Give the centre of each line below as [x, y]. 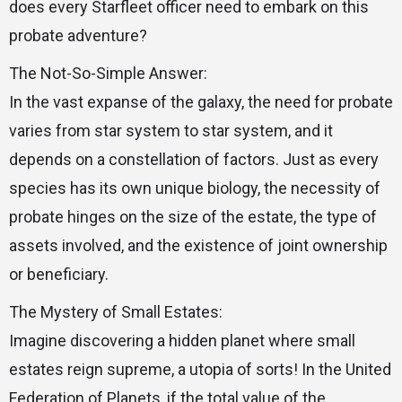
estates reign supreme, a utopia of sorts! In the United [200, 370]
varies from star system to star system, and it [171, 131]
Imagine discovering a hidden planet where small [182, 341]
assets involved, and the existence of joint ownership [198, 246]
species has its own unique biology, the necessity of [195, 188]
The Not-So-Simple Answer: [108, 74]
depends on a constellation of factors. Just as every [194, 160]
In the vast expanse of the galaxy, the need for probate [201, 102]
